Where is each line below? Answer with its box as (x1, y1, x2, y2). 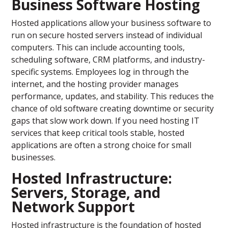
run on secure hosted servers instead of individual (11, 30, 203, 41)
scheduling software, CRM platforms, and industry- (11, 54, 206, 66)
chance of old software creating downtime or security (11, 103, 214, 115)
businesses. (11, 152, 56, 163)
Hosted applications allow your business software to (11, 17, 212, 29)
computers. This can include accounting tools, (11, 42, 185, 53)
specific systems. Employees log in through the (11, 66, 189, 78)
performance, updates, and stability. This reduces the (11, 91, 214, 102)
